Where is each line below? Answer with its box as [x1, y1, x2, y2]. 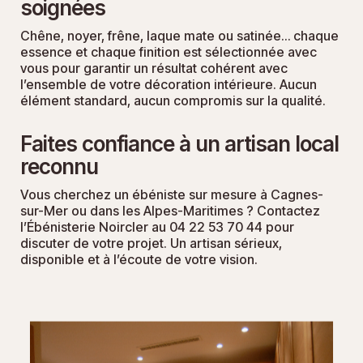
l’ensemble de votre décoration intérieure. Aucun [20, 76, 317, 93]
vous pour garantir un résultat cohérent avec [20, 60, 288, 77]
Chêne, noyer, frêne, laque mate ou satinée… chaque [20, 28, 339, 45]
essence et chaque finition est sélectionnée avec [20, 44, 317, 61]
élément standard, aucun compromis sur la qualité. [20, 92, 326, 109]
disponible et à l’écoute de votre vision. [20, 251, 258, 268]
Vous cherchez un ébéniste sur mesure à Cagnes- [20, 186, 323, 203]
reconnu [20, 154, 98, 180]
